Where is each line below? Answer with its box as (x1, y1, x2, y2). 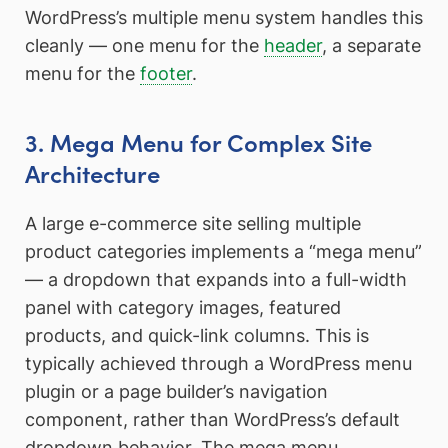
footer (140, 63, 192, 85)
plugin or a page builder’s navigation (25, 381, 328, 403)
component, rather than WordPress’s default (25, 409, 400, 431)
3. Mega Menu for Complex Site (25, 125, 372, 159)
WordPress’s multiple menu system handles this (25, 7, 423, 29)
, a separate (322, 35, 421, 57)
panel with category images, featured (25, 297, 341, 319)
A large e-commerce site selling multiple (25, 213, 361, 235)
